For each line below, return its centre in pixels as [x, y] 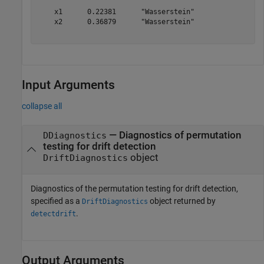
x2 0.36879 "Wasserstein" [116, 22]
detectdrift [53, 214]
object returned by [182, 201]
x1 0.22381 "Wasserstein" [116, 12]
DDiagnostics [75, 135]
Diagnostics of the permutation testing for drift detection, [134, 189]
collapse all [42, 106]
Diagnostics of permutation [180, 135]
